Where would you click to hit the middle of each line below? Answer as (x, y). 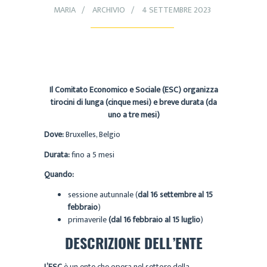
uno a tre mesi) (133, 114)
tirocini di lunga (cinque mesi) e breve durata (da (133, 102)
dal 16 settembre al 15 (175, 194)
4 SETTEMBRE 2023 (176, 10)
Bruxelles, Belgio (92, 135)
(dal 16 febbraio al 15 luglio (154, 219)
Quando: (59, 175)
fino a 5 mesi (93, 154)
